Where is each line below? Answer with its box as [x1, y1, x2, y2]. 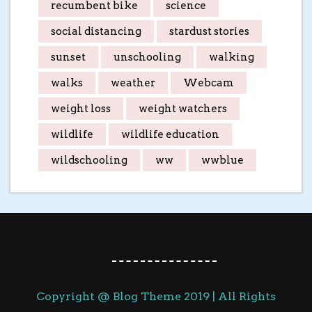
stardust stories [169, 24, 249, 38]
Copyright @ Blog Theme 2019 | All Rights [36, 289, 276, 303]
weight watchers [139, 102, 227, 115]
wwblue [201, 153, 244, 166]
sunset [51, 50, 86, 63]
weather [111, 76, 155, 89]
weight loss [51, 102, 111, 115]
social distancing [51, 24, 141, 38]
